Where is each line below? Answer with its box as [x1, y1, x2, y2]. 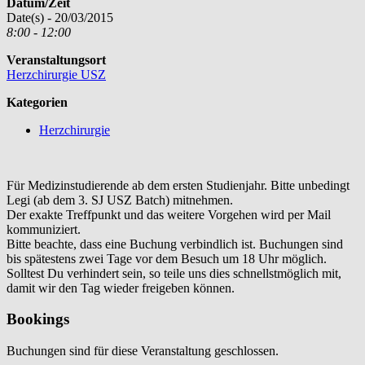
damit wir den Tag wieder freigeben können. [7, 280, 235, 295]
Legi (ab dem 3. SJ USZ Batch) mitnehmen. [7, 192, 233, 207]
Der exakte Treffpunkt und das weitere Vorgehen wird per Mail [7, 207, 331, 222]
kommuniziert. [7, 222, 81, 236]
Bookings [7, 310, 69, 328]
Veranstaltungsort [7, 52, 106, 67]
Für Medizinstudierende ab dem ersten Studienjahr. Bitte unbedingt [7, 178, 350, 192]
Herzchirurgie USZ [7, 67, 106, 81]
